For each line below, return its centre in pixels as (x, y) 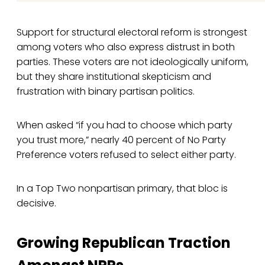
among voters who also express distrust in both (126, 47)
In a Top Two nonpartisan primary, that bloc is (122, 189)
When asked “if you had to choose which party (125, 125)
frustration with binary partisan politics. (106, 92)
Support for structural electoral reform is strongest (132, 33)
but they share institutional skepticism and (114, 77)
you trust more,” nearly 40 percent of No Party (121, 140)
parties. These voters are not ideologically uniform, (132, 62)
